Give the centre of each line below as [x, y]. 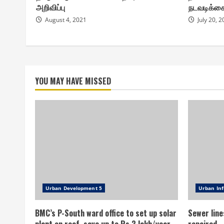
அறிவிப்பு [50, 7]
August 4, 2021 [66, 20]
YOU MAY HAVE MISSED [73, 81]
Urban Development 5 [74, 188]
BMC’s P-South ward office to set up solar [106, 213]
